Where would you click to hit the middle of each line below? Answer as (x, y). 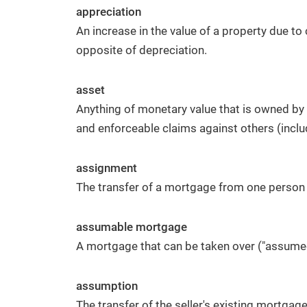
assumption (107, 286)
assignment (107, 168)
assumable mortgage (132, 227)
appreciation (109, 12)
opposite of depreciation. (142, 50)
